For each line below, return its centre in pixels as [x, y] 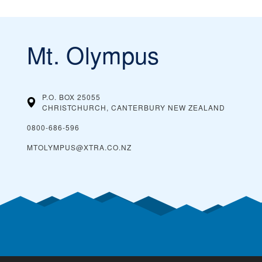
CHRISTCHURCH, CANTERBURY [104, 107]
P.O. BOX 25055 [71, 97]
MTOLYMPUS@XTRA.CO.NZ [79, 147]
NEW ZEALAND [196, 107]
